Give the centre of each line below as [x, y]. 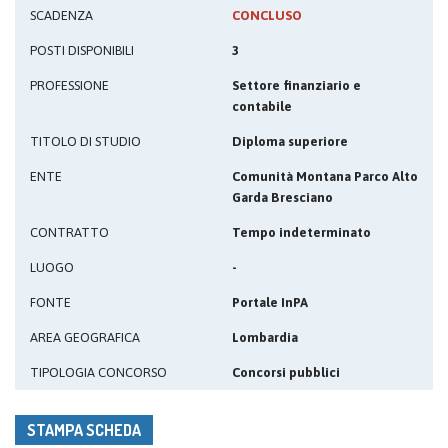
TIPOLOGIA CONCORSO [98, 372]
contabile [262, 106]
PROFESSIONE [69, 85]
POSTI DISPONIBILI [82, 50]
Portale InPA [270, 302]
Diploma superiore [290, 141]
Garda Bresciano [282, 197]
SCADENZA [61, 15]
